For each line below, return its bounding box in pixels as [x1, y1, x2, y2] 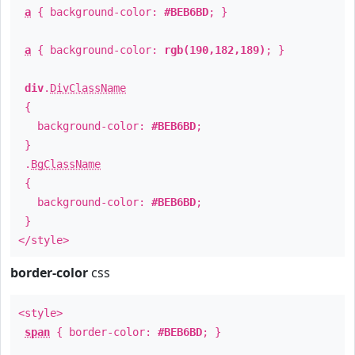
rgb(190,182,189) [164, 44, 265, 56]
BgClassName [31, 158, 101, 170]
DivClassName [50, 82, 126, 94]
